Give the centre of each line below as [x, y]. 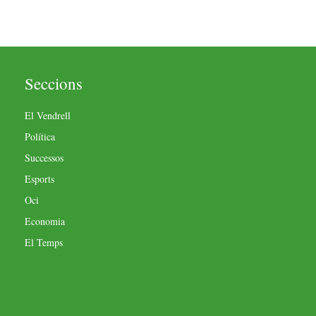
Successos [44, 157]
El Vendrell [48, 115]
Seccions [54, 83]
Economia [45, 221]
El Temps [44, 242]
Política [40, 136]
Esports [39, 178]
